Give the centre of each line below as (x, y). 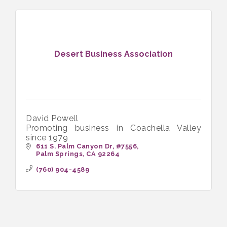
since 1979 (47, 137)
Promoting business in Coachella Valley (113, 128)
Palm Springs (59, 154)
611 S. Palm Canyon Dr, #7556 (86, 146)
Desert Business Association (113, 54)
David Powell (52, 118)
